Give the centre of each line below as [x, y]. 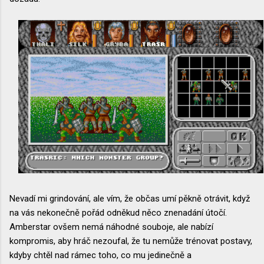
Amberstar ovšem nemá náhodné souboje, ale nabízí [111, 227]
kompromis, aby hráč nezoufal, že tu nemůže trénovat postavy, [131, 241]
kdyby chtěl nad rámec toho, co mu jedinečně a [100, 255]
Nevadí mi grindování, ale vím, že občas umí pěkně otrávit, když [130, 198]
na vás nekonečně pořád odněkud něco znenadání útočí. [118, 212]
